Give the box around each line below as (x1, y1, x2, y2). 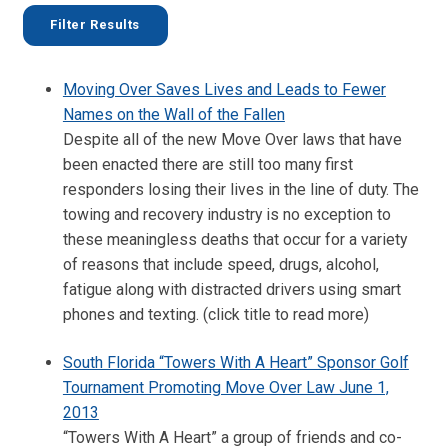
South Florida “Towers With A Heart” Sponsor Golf (62, 353, 409, 373)
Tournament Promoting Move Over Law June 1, (62, 378, 389, 398)
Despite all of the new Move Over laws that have (62, 129, 402, 149)
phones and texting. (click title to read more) (62, 304, 369, 324)
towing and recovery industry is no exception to (62, 204, 391, 224)
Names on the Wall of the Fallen (62, 104, 285, 124)
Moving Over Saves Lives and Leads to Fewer (62, 79, 386, 99)
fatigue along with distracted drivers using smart (62, 279, 401, 299)
